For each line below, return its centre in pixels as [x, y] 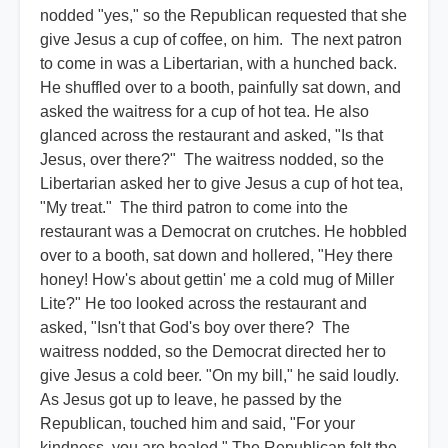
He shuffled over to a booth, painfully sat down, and [220, 88]
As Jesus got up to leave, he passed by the [191, 400]
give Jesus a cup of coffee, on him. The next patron [221, 40]
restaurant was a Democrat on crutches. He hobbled [223, 232]
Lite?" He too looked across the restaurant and [203, 304]
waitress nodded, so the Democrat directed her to [213, 352]
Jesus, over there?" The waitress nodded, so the [212, 160]
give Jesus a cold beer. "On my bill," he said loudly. [221, 376]
